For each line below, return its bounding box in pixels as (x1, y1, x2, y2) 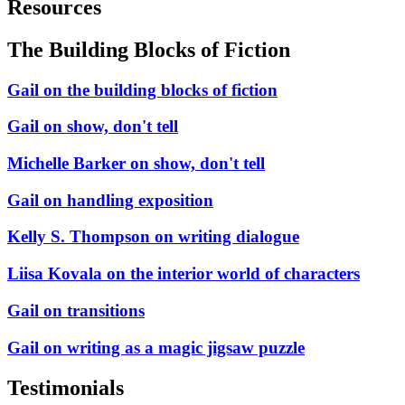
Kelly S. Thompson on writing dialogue (7, 227, 299, 247)
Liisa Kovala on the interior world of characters (7, 264, 360, 284)
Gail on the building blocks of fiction (7, 80, 278, 99)
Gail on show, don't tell (7, 117, 178, 137)
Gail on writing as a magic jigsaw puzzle (7, 337, 305, 357)
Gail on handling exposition (7, 190, 213, 210)
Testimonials (7, 375, 124, 400)
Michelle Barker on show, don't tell (7, 154, 265, 174)
